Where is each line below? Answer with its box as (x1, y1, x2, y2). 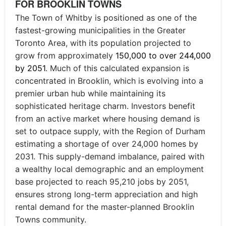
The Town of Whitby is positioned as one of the (15, 12, 197, 23)
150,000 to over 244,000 (116, 50, 211, 61)
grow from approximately (15, 50, 116, 61)
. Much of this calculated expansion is (45, 63, 189, 73)
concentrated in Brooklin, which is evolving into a (15, 75, 203, 86)
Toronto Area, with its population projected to (15, 37, 191, 48)
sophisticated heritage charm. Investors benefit (15, 100, 195, 111)
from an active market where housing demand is (15, 113, 200, 124)
